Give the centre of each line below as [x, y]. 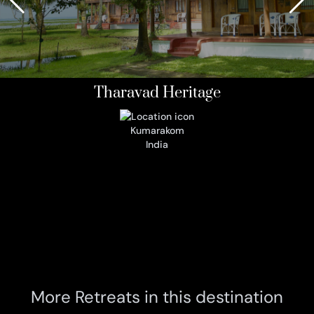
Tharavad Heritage [157, 93]
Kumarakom [157, 131]
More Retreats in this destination [157, 297]
